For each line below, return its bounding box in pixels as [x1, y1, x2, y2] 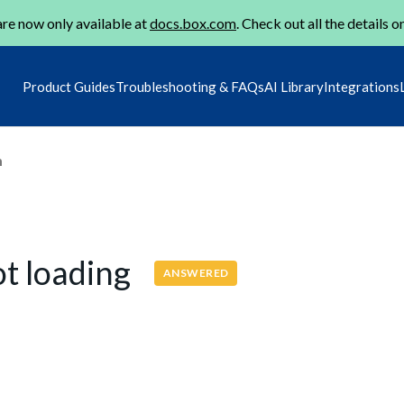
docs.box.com [150, 14, 236, 32]
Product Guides [23, 78, 115, 95]
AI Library [264, 78, 324, 95]
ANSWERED [163, 265, 229, 280]
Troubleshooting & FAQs [115, 78, 264, 95]
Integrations [324, 78, 399, 95]
